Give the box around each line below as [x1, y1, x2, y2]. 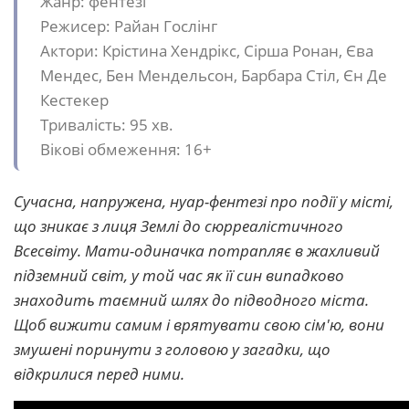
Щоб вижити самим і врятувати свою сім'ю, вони [14, 314, 384, 336]
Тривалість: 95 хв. [40, 114, 173, 136]
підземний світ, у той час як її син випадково [14, 265, 344, 287]
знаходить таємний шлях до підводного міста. [14, 289, 369, 311]
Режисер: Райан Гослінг [40, 16, 217, 37]
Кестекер [40, 89, 109, 111]
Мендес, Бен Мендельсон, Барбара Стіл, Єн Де [40, 65, 387, 87]
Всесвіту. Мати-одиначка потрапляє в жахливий [14, 240, 380, 262]
